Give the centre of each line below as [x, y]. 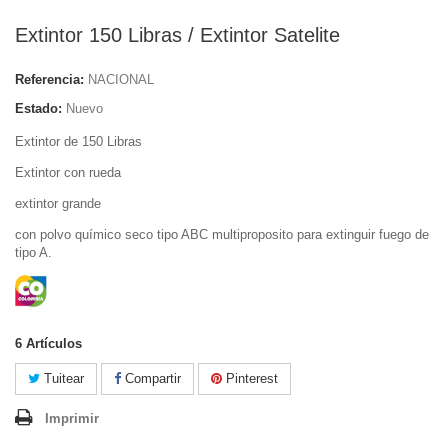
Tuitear [62, 378]
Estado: [38, 108]
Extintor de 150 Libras [78, 141]
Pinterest [250, 378]
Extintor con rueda [68, 172]
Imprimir [72, 418]
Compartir [151, 378]
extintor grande [58, 203]
